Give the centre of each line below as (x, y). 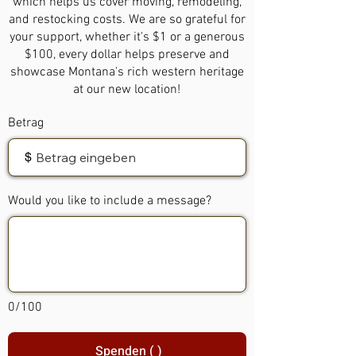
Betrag (26, 123)
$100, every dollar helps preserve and (127, 54)
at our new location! (127, 89)
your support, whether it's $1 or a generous (127, 37)
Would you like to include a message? (110, 201)
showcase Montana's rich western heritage (127, 72)
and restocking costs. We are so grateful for (127, 19)
